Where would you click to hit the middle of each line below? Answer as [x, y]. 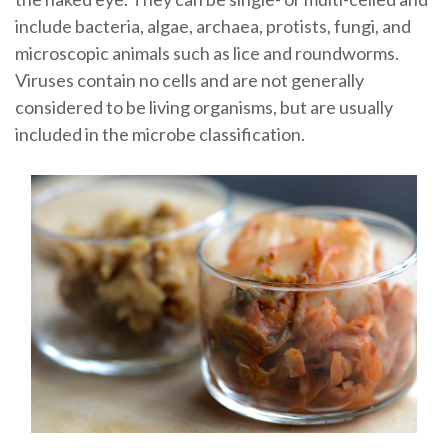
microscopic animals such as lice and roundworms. [206, 52]
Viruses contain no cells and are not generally [189, 79]
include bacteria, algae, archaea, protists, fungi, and [212, 25]
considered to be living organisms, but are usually [203, 106]
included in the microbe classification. [159, 133]
